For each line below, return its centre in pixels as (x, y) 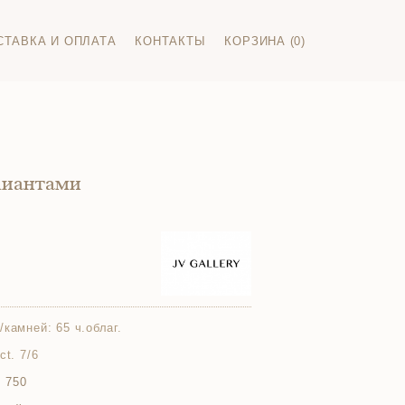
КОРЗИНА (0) (265, 41)
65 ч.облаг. (89, 328)
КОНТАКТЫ (170, 41)
